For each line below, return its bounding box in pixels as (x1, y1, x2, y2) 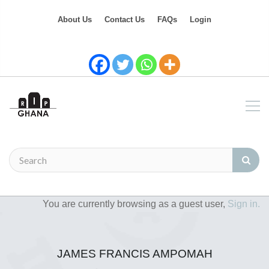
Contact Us (104, 15, 145, 24)
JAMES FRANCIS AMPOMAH (56, 247, 213, 260)
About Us (58, 15, 92, 24)
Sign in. (228, 199, 260, 209)
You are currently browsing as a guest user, (43, 199, 228, 209)
